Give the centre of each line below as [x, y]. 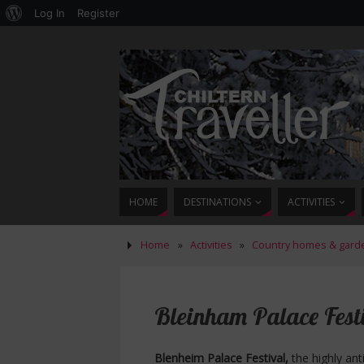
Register [98, 13]
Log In [50, 13]
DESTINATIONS [217, 202]
